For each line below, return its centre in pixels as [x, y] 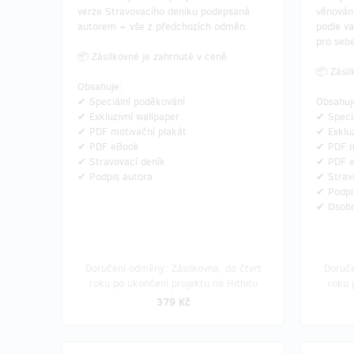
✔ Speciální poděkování [131, 102]
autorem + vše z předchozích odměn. [163, 26]
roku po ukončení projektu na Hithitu [173, 283]
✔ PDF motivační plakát [132, 132]
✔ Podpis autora [115, 177]
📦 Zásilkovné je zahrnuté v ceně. [154, 56]
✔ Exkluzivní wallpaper [128, 117]
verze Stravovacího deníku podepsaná [164, 11]
